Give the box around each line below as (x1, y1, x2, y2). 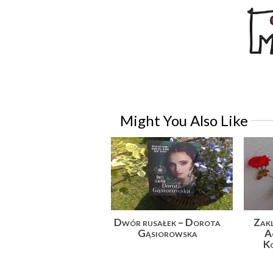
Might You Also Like (120, 112, 248, 130)
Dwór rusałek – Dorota (114, 216, 221, 229)
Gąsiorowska (137, 227, 197, 240)
